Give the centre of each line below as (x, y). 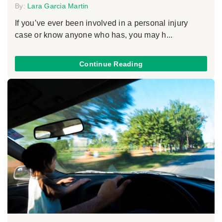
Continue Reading (111, 64)
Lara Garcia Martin (58, 6)
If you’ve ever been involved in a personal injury (102, 23)
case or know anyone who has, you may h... (94, 35)
